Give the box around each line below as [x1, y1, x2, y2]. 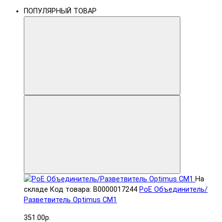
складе [24, 185, 48, 194]
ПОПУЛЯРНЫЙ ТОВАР [24, 7, 97, 16]
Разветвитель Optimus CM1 [24, 196, 117, 205]
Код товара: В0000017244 [50, 185, 137, 194]
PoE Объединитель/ [139, 185, 208, 194]
